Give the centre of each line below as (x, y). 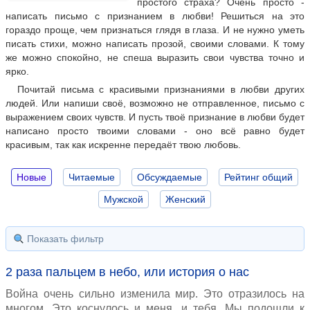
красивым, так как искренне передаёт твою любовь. (123, 145)
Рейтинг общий (258, 177)
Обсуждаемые (170, 177)
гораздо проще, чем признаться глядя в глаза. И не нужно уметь (155, 30)
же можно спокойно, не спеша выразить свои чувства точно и (155, 57)
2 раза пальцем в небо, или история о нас (127, 272)
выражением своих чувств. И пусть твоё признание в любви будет (155, 117)
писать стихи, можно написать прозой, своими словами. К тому (155, 44)
